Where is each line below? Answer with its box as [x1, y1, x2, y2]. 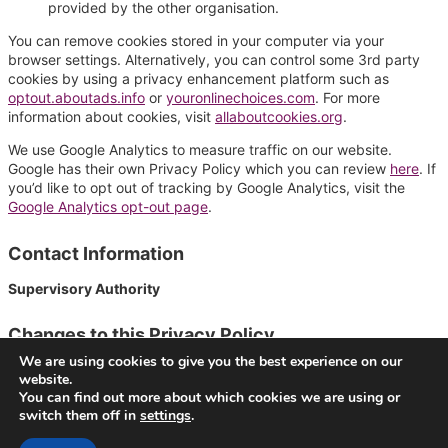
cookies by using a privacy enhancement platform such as [8, 70, 389, 88]
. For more [315, 89, 380, 107]
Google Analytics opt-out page [8, 198, 208, 216]
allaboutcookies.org [215, 108, 343, 126]
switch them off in [19, 406, 140, 425]
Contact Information [8, 242, 184, 264]
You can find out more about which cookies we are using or [19, 388, 400, 407]
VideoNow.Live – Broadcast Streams [101, 423, 338, 441]
